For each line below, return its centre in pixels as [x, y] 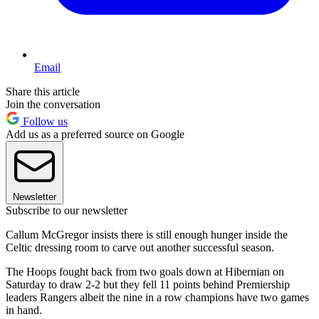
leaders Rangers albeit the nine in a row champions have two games [157, 297]
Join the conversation [53, 104]
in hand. [24, 310]
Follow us [44, 121]
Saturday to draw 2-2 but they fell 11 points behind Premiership [148, 284]
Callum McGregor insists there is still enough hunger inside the [147, 234]
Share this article [43, 91]
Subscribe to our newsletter [67, 210]
